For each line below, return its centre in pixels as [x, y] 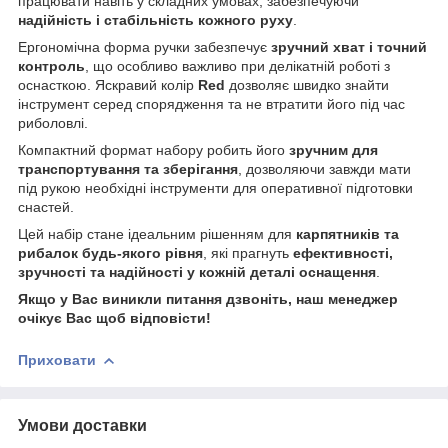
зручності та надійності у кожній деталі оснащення [197, 271]
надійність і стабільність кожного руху [155, 19]
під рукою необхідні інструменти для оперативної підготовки [215, 187]
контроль [51, 65]
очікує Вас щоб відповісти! [114, 317]
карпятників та [347, 233]
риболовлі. [53, 122]
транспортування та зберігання [128, 168]
